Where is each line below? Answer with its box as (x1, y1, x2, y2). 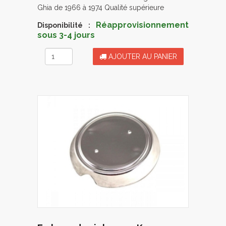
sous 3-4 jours (37, 30, 95, 40)
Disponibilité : (37, 21, 90, 30)
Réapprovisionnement (96, 20, 189, 30)
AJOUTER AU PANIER (106, 52, 177, 61)
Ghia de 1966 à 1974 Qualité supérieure (37, 4, 164, 12)
